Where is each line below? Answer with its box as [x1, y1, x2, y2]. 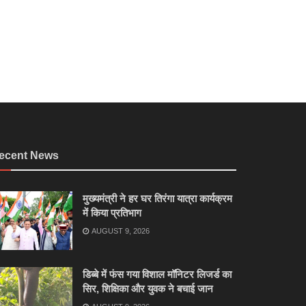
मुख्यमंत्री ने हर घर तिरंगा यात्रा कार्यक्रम [83, 193, 232, 205]
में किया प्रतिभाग [83, 207, 141, 219]
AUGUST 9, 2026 [90, 227, 150, 236]
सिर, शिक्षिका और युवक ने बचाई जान [83, 282, 213, 294]
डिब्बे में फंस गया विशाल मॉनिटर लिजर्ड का [83, 268, 232, 280]
